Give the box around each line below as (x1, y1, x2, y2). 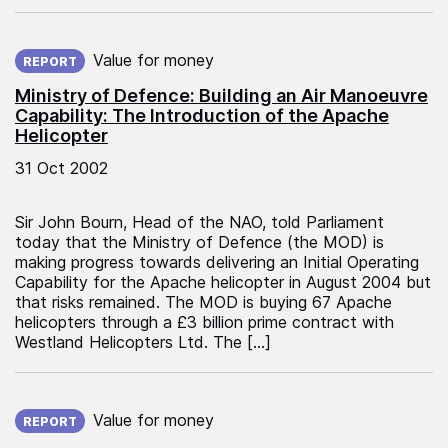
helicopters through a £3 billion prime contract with (15, 311, 394, 332)
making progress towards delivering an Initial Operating (15, 251, 419, 272)
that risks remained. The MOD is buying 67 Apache (15, 291, 392, 312)
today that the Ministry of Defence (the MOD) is (15, 231, 384, 252)
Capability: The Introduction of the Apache (15, 104, 389, 126)
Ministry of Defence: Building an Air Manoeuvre (15, 84, 428, 106)
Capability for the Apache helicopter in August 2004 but (15, 271, 431, 292)
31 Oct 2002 (15, 157, 108, 178)
